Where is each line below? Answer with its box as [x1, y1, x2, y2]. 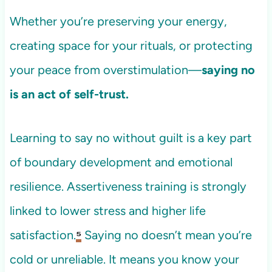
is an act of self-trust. [9, 87, 129, 102]
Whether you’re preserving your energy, [9, 14, 227, 29]
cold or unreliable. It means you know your [9, 252, 239, 267]
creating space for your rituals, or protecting [9, 38, 253, 53]
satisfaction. [9, 228, 76, 243]
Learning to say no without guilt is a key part [9, 131, 252, 146]
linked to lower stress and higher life [9, 203, 206, 219]
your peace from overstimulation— [9, 63, 202, 78]
